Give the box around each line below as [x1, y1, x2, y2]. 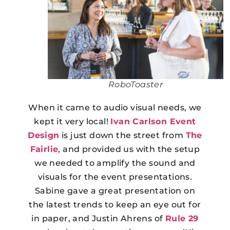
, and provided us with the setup [58, 144, 200, 155]
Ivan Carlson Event [110, 117, 196, 127]
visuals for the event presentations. [37, 172, 193, 182]
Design [28, 130, 60, 141]
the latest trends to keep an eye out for [29, 200, 201, 210]
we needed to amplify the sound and [34, 158, 196, 168]
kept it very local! [34, 117, 111, 127]
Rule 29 [165, 214, 199, 224]
